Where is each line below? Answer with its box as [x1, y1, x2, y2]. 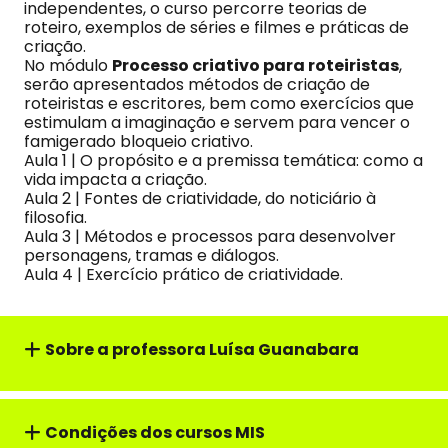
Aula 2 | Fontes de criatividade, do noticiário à [24, 187, 376, 210]
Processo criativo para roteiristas [112, 54, 399, 77]
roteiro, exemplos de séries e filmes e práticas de [24, 16, 409, 39]
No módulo [24, 54, 112, 77]
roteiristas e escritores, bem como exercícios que [24, 92, 414, 115]
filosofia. [24, 206, 87, 229]
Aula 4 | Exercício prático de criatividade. [24, 263, 343, 286]
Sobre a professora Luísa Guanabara [44, 338, 359, 361]
